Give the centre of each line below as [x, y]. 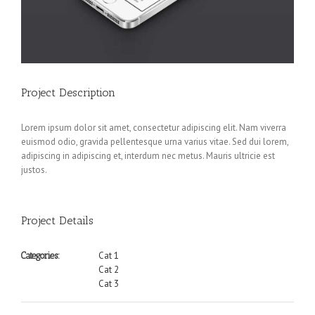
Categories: [40, 255]
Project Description [68, 92]
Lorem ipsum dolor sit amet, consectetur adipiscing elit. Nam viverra [154, 127]
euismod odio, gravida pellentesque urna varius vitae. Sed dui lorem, [155, 141]
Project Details [57, 220]
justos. [34, 169]
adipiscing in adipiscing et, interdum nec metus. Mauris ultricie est [148, 155]
